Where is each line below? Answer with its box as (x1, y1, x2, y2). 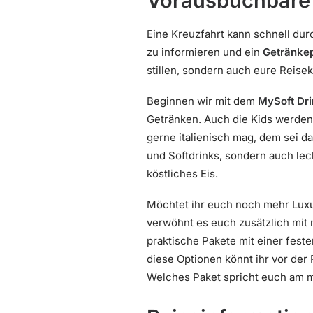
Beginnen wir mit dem (147, 94, 258, 108)
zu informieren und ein (147, 45, 263, 59)
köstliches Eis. (147, 167, 218, 180)
